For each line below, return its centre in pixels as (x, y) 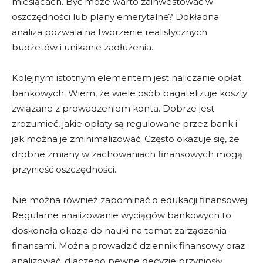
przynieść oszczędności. (64, 170)
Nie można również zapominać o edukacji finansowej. (130, 200)
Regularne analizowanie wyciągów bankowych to (122, 215)
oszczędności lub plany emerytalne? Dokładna (115, 17)
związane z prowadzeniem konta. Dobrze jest (113, 109)
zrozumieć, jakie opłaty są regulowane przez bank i (124, 124)
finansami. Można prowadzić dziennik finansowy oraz (128, 246)
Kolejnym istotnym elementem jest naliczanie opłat (127, 78)
